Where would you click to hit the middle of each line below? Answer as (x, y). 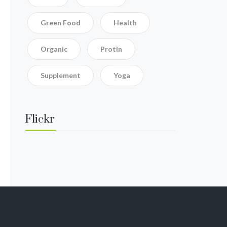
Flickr (40, 120)
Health (125, 23)
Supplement (61, 75)
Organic (54, 49)
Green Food (61, 23)
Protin (111, 49)
